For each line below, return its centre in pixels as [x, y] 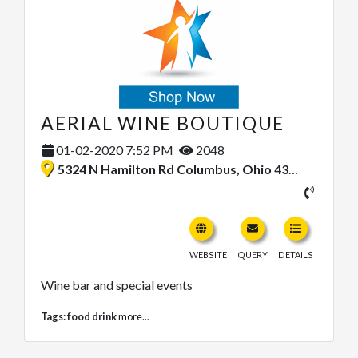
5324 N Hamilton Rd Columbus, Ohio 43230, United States [173, 169]
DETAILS [296, 255]
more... [134, 317]
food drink [92, 317]
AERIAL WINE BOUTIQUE [163, 123]
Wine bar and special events [117, 285]
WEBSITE [208, 255]
